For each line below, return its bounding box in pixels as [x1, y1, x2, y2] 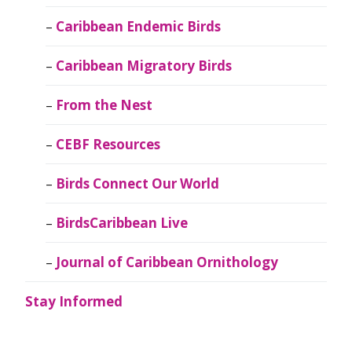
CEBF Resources [55, 134, 160, 153]
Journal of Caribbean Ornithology [55, 252, 278, 271]
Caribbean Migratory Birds [55, 56, 232, 75]
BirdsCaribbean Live [55, 213, 188, 232]
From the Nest [55, 95, 152, 114]
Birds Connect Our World [55, 174, 219, 192]
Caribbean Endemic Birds [55, 16, 221, 35]
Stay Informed [25, 291, 123, 310]
